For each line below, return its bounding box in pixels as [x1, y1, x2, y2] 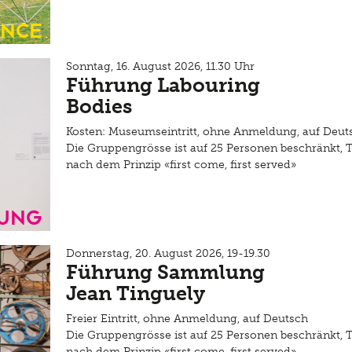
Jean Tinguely [66, 281, 205, 306]
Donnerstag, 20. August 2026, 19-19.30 [66, 247, 270, 260]
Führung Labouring [66, 73, 260, 97]
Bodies [66, 94, 132, 119]
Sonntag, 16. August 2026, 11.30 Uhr [66, 60, 255, 73]
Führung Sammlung [66, 260, 265, 284]
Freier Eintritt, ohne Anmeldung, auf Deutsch [66, 312, 308, 325]
